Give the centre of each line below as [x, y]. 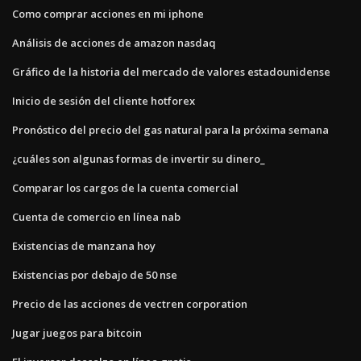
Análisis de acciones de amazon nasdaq [114, 42]
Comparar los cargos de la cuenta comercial [125, 187]
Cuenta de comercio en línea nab [96, 216]
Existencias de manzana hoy [84, 245]
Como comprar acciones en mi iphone [108, 13]
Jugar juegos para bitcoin [77, 332]
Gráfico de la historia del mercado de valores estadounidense [171, 71]
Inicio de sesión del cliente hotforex [104, 100]
